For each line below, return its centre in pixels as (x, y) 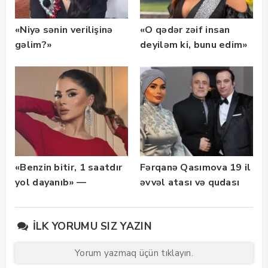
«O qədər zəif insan (185, 30)
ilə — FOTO (167, 198)
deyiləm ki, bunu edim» (194, 45)
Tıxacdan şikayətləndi (67, 198)
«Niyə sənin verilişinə (64, 30)
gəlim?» (33, 45)
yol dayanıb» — (51, 183)
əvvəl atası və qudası (190, 183)
